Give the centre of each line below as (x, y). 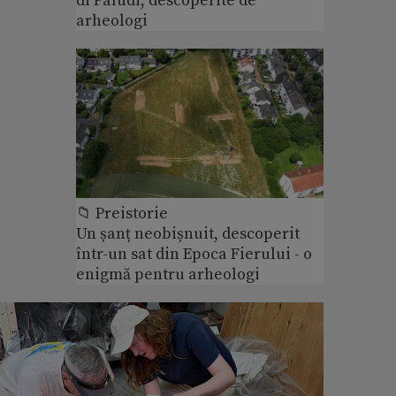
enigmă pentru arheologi (168, 274)
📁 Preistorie (122, 213)
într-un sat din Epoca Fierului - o (194, 254)
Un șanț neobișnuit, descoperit (188, 233)
